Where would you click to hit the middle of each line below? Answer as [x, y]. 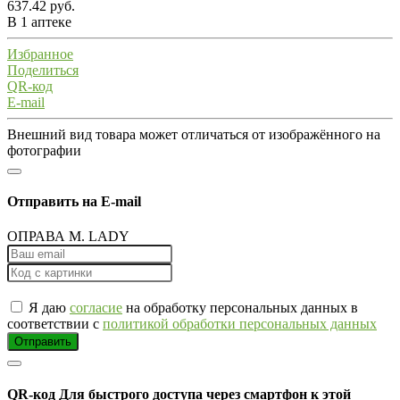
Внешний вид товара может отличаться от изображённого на [194, 134]
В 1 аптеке [39, 21]
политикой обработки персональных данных [240, 324]
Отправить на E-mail [74, 202]
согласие [96, 308]
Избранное [40, 54]
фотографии [44, 150]
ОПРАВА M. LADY [68, 237]
